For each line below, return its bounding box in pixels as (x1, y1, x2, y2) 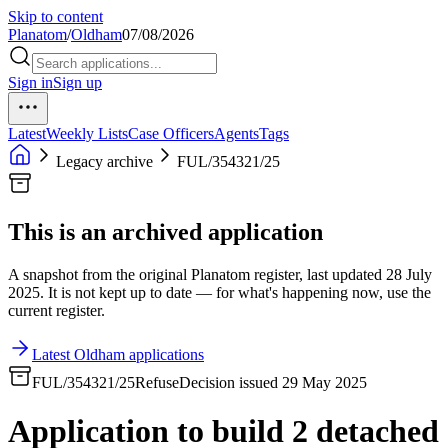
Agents (214, 125, 259, 142)
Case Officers (128, 125, 214, 142)
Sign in (8, 74, 53, 91)
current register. (8, 301, 105, 319)
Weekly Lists (46, 125, 128, 142)
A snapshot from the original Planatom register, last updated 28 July (8, 265, 432, 283)
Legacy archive (56, 153, 153, 170)
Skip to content (8, 8, 103, 25)
